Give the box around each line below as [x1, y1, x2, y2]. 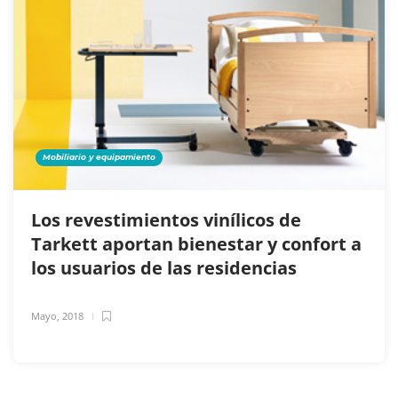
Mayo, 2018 [31, 308, 84, 322]
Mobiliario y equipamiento [43, 151, 155, 162]
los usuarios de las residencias [31, 255, 301, 280]
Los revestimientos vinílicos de [31, 207, 301, 232]
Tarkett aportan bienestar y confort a [31, 231, 362, 256]
